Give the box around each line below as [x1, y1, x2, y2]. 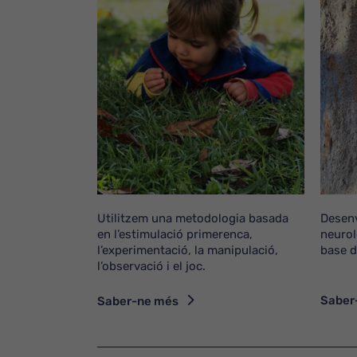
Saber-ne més [97, 293, 178, 308]
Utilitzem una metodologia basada [97, 210, 288, 226]
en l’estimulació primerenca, [97, 226, 253, 241]
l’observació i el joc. [97, 258, 206, 273]
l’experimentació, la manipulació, [97, 242, 278, 257]
